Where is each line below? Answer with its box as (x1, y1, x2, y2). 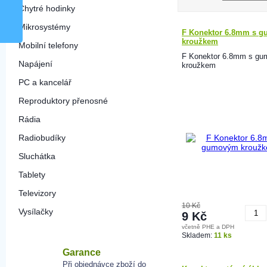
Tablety (18, 170, 45, 179)
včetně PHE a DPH (182, 223, 234, 230)
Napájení (18, 59, 52, 69)
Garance (63, 247, 101, 257)
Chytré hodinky (18, 4, 75, 13)
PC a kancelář (18, 77, 72, 87)
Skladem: (182, 231, 214, 240)
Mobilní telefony (18, 41, 78, 50)
